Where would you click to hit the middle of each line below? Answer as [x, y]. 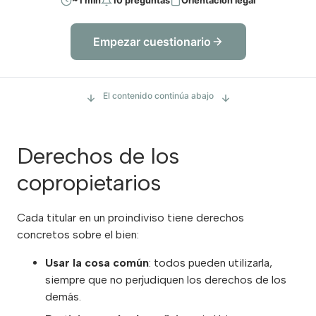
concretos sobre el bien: [78, 235]
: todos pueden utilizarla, [211, 263]
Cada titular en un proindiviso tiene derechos [130, 218]
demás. [63, 297]
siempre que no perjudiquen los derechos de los [166, 280]
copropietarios [89, 182]
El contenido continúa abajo [158, 95]
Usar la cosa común [97, 263]
